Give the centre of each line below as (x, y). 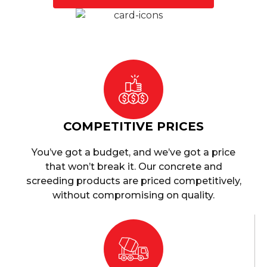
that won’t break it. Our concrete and (133, 167)
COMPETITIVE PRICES (133, 127)
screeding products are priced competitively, (133, 181)
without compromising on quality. (133, 195)
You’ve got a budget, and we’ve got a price (133, 153)
